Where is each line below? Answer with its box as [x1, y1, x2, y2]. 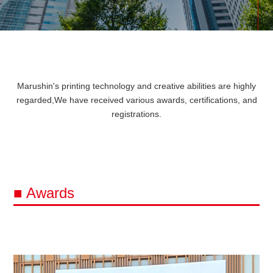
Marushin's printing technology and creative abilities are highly [17, 81, 256, 91]
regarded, [16, 95, 54, 105]
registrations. [112, 109, 161, 119]
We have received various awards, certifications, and [54, 95, 257, 105]
